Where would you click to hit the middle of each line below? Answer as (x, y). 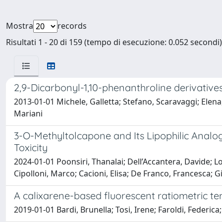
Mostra (20, 26)
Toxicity (31, 147)
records (72, 26)
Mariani (28, 113)
